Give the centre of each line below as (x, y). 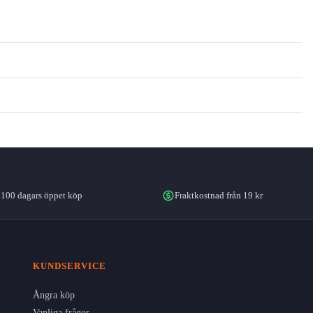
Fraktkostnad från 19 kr (219, 195)
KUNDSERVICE (69, 265)
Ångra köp (53, 295)
